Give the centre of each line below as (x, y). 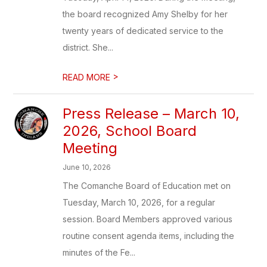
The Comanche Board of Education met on (147, 186)
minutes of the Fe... (99, 252)
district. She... (88, 47)
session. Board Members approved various (148, 219)
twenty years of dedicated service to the (143, 31)
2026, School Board (130, 131)
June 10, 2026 (87, 167)
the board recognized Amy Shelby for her (145, 14)
